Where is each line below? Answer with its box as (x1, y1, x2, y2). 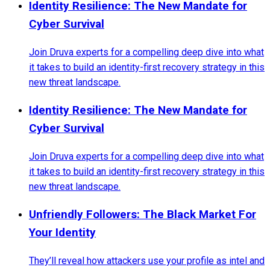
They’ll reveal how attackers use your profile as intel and (29, 255, 265, 267)
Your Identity (29, 225, 96, 240)
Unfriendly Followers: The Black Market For (29, 207, 256, 222)
